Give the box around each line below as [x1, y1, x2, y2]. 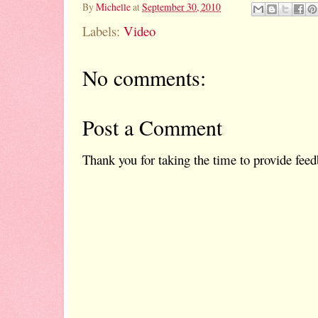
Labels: [82, 21, 124, 40]
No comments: [82, 62, 206, 92]
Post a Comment [82, 112, 222, 141]
